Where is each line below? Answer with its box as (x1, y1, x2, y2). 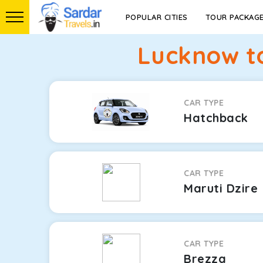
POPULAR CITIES (125, 12, 188, 22)
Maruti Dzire (184, 181, 258, 195)
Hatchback (184, 110, 248, 125)
